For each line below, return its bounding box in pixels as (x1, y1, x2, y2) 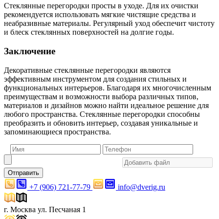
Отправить (8, 169, 39, 176)
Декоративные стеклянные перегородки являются (4, 66, 171, 74)
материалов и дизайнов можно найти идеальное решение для (4, 101, 209, 109)
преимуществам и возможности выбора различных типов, (4, 92, 198, 101)
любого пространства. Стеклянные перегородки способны (4, 109, 200, 118)
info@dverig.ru (118, 182, 165, 191)
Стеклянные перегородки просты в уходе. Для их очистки (4, 1, 198, 10)
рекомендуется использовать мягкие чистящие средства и (4, 10, 196, 19)
